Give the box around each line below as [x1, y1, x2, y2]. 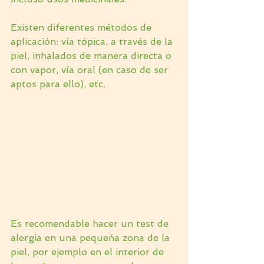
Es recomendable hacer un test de [11, 218, 171, 230]
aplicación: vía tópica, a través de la [11, 36, 176, 47]
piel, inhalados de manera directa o [11, 50, 174, 61]
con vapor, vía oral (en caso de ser [11, 64, 171, 75]
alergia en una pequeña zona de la [11, 232, 173, 244]
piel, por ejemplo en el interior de [11, 246, 167, 258]
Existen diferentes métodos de [11, 22, 154, 33]
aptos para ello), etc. [11, 78, 105, 90]
